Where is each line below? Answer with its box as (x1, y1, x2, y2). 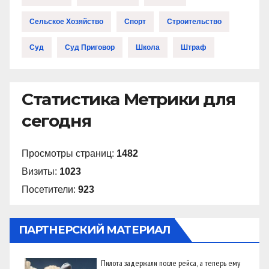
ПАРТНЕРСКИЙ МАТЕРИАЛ (19, 223, 171, 237)
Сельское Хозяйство (29, 17, 103, 26)
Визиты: (22, 166, 59, 177)
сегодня (22, 110, 91, 131)
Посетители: (22, 184, 78, 195)
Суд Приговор (65, 43, 115, 52)
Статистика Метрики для (22, 88, 235, 109)
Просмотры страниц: (22, 148, 116, 159)
